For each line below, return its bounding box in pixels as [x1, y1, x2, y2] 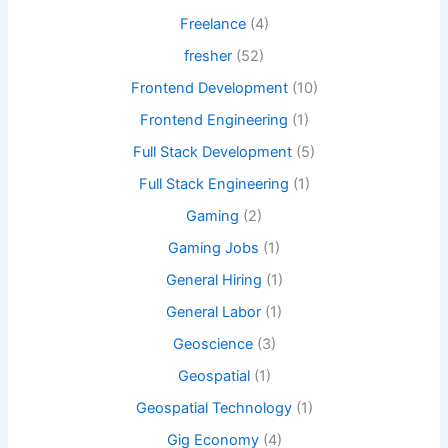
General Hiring [165, 270, 262, 289]
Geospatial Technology [135, 398, 292, 417]
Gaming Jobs [168, 238, 259, 257]
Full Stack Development [133, 143, 292, 162]
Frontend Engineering [139, 111, 288, 130]
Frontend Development [130, 79, 288, 98]
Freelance [179, 15, 246, 34]
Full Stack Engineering [138, 175, 289, 194]
